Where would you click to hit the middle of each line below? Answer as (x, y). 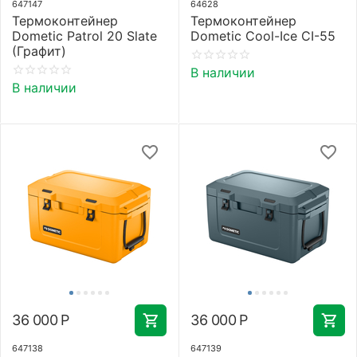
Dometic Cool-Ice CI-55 (263, 35)
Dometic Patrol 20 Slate (84, 35)
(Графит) (39, 51)
